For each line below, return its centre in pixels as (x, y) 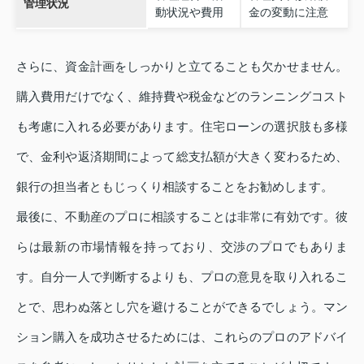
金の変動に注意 (288, 12)
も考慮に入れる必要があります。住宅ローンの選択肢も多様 (182, 126)
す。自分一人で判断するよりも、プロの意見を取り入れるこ (182, 276)
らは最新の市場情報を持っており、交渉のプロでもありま (182, 246)
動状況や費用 (189, 12)
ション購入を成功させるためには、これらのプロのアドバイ (182, 336)
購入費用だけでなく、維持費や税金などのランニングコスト (182, 96)
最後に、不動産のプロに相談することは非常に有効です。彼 (182, 216)
